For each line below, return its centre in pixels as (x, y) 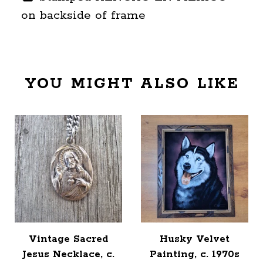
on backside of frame (83, 15)
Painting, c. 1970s (195, 254)
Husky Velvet (195, 239)
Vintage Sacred (68, 239)
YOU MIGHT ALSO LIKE (132, 84)
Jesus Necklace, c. (68, 254)
